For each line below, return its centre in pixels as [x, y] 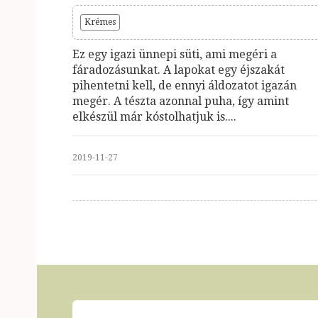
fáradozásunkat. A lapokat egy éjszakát [179, 70]
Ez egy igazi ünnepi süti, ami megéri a [175, 54]
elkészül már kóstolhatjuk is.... [154, 116]
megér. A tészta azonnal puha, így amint [181, 101]
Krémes [100, 22]
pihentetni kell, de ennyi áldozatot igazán [185, 85]
